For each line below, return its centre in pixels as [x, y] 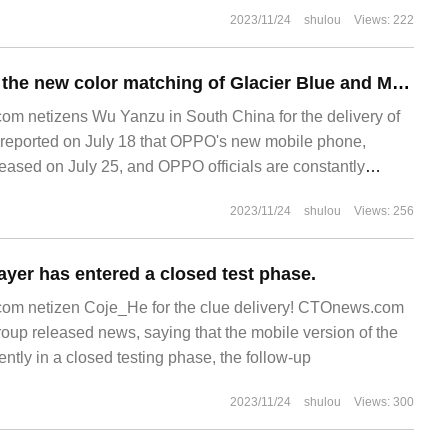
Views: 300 [384, 402]
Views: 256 [384, 211]
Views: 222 [384, 20]
